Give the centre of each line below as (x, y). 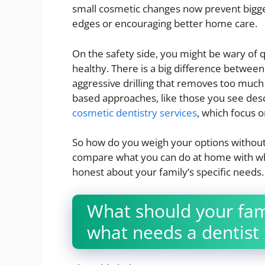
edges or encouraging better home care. (165, 24)
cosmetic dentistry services (135, 112)
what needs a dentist (173, 232)
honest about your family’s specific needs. (168, 172)
